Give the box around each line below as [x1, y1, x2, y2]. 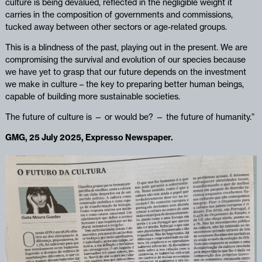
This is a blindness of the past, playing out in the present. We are [5, 42, 247, 53]
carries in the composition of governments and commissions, [5, 9, 233, 20]
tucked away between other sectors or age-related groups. [5, 21, 227, 32]
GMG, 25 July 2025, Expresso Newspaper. [5, 132, 173, 143]
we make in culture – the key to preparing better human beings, [5, 78, 244, 89]
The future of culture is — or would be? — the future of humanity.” [5, 111, 254, 122]
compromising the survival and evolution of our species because [5, 54, 246, 65]
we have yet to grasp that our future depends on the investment [5, 66, 246, 77]
